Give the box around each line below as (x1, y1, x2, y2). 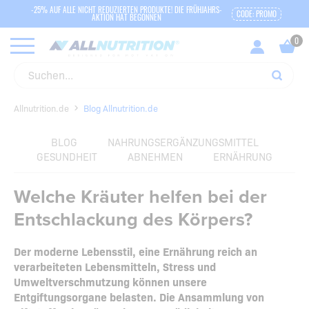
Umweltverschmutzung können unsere (14, 274, 207, 290)
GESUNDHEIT (37, 149, 97, 163)
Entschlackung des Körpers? (14, 208, 252, 232)
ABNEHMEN (128, 149, 183, 163)
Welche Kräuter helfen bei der (14, 186, 267, 209)
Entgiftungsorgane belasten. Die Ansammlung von (14, 289, 264, 305)
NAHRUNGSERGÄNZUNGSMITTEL (107, 134, 259, 149)
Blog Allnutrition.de (83, 101, 158, 114)
